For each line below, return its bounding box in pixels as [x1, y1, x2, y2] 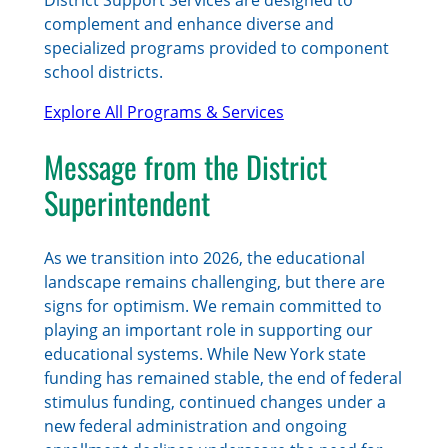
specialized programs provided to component [43, 36, 389, 59]
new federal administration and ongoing [43, 414, 347, 437]
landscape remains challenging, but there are [43, 270, 385, 293]
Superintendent [43, 179, 210, 225]
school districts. [43, 60, 163, 83]
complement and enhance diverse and [43, 12, 334, 35]
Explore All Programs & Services [43, 100, 284, 123]
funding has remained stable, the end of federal [43, 366, 402, 389]
